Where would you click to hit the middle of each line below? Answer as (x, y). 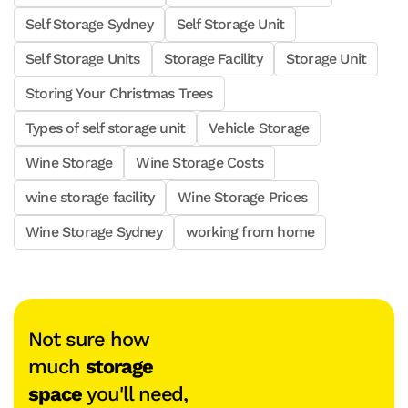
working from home (250, 232)
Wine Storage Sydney (94, 232)
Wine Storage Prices (243, 198)
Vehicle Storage (259, 128)
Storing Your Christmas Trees (119, 94)
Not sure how (89, 340)
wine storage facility (90, 198)
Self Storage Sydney (89, 25)
